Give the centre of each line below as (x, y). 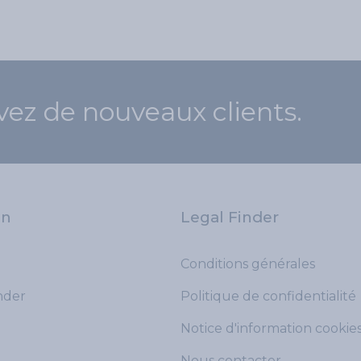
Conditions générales (248, 264)
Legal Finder (230, 217)
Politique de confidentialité (268, 296)
